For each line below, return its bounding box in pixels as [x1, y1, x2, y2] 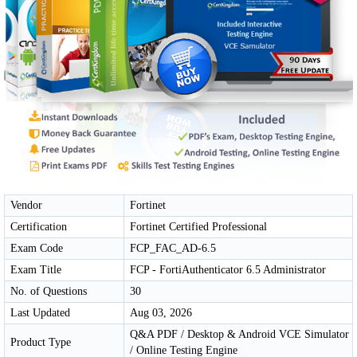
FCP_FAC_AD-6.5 [130, 241, 216, 254]
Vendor [10, 198, 42, 211]
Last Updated [10, 306, 70, 319]
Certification [10, 220, 67, 233]
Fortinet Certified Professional [130, 220, 267, 233]
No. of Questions [10, 284, 87, 297]
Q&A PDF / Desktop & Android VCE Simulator [130, 328, 349, 340]
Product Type [10, 335, 71, 348]
